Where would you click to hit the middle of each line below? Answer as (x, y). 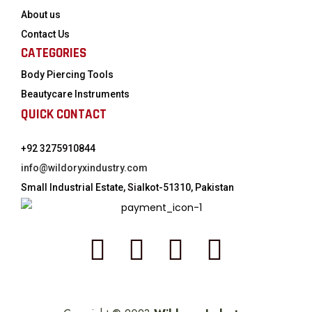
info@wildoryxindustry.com (84, 167)
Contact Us (45, 34)
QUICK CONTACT (64, 114)
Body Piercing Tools (67, 74)
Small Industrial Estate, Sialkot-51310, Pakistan (127, 187)
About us (41, 14)
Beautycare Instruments (75, 94)
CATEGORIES (54, 53)
